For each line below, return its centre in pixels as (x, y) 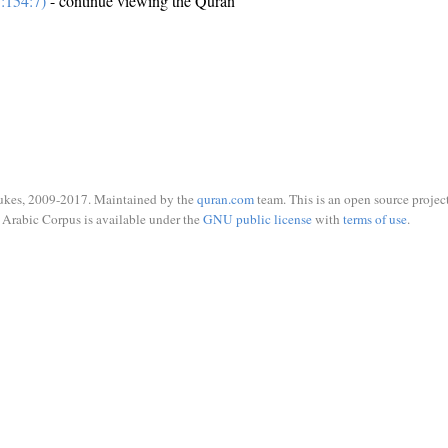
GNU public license (257, 218)
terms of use (374, 218)
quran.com (225, 199)
